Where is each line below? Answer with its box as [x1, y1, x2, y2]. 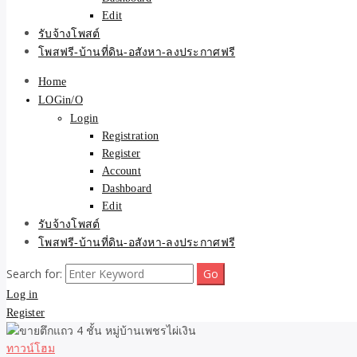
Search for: [6, 266, 62, 281]
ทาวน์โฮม [6, 340, 55, 355]
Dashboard [102, 182, 152, 194]
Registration [102, 130, 159, 142]
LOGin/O [38, 94, 83, 106]
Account [102, 165, 141, 177]
